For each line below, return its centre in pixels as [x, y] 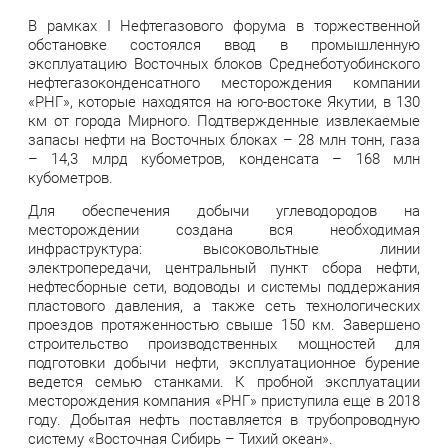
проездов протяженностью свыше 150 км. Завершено [224, 324]
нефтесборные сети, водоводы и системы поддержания [224, 286]
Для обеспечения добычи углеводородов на [224, 210]
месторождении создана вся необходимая [224, 229]
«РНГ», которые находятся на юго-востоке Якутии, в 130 [224, 101]
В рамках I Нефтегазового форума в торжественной [224, 25]
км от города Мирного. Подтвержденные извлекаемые [224, 120]
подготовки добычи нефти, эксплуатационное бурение [224, 362]
